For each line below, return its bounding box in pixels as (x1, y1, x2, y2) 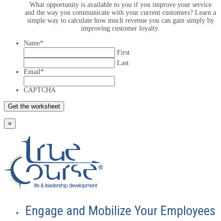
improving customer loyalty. (81, 24, 160, 32)
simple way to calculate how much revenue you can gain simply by (27, 16, 214, 24)
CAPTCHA (24, 86, 56, 94)
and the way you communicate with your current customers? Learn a (25, 8, 216, 16)
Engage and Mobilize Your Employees (25, 203, 216, 218)
